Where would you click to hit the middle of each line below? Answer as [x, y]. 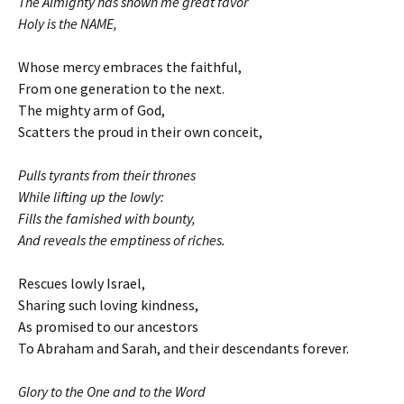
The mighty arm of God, [92, 110]
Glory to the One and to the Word [112, 391]
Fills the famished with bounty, [107, 218]
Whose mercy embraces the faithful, [130, 66]
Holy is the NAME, [68, 23]
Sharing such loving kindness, [108, 304]
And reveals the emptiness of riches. [122, 239]
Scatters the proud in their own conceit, [140, 131]
